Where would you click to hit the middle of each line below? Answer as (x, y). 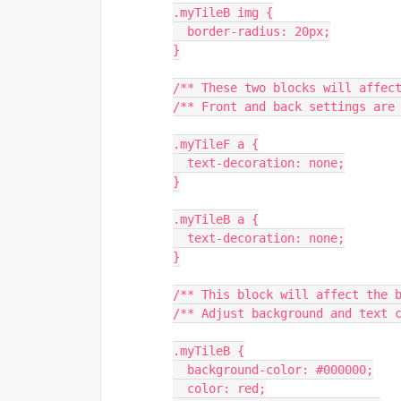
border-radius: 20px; (259, 31)
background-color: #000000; (280, 370)
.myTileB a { (216, 219)
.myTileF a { (216, 144)
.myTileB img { (223, 13)
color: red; (226, 388)
